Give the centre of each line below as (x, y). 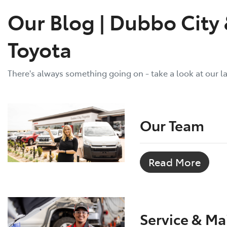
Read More (175, 162)
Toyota (40, 49)
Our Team (172, 125)
